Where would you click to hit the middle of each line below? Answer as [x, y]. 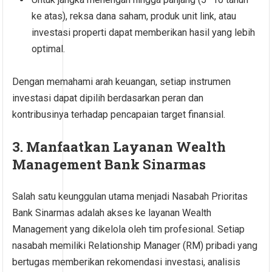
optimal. [49, 49]
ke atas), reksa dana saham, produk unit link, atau [134, 16]
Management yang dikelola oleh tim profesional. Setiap [129, 229]
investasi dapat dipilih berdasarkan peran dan [108, 98]
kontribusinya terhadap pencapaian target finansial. [119, 115]
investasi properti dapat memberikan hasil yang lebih [144, 33]
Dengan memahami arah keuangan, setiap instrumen [122, 82]
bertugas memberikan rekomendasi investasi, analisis [127, 262]
